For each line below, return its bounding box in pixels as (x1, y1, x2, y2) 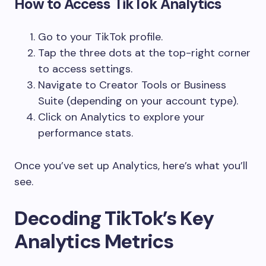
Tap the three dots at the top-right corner (38, 45, 251, 60)
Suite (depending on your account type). (38, 93, 238, 108)
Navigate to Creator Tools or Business (38, 77, 226, 92)
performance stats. (38, 125, 133, 140)
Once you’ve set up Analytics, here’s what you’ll (14, 158, 248, 173)
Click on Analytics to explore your (38, 109, 205, 124)
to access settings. (38, 61, 132, 76)
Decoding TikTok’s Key (14, 205, 214, 231)
